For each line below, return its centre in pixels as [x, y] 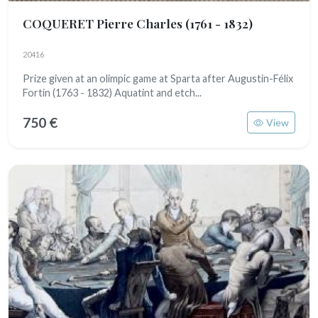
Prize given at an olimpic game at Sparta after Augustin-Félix [158, 78]
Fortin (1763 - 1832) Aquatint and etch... [112, 93]
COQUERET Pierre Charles [104, 23]
